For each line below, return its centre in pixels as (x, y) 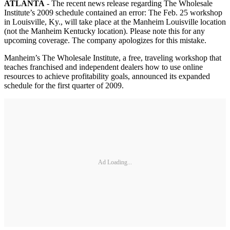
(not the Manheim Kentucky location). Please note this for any (104, 31)
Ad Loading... (115, 162)
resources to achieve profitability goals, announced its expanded (107, 76)
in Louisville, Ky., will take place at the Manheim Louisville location (115, 22)
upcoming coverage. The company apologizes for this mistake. (105, 40)
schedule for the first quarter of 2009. (64, 85)
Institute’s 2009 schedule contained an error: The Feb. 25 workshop (113, 12)
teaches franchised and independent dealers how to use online (103, 67)
